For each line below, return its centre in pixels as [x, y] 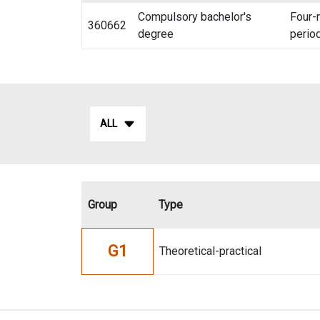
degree [156, 34]
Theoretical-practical [210, 251]
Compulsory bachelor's [195, 17]
